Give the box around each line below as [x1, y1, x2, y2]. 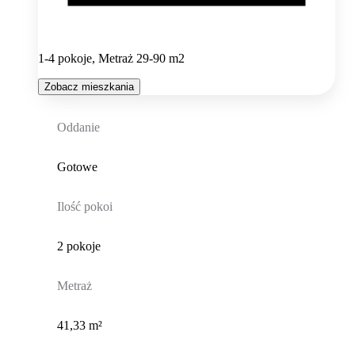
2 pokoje [56, 239, 101, 253]
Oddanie [56, 120, 100, 134]
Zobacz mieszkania [44, 80, 134, 93]
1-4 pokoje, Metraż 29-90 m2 [38, 51, 185, 65]
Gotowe [56, 159, 97, 174]
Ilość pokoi [56, 199, 113, 213]
